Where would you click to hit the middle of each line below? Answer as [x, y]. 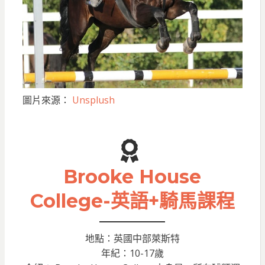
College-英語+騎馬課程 [132, 201]
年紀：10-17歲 [132, 253]
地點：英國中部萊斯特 [132, 238]
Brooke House [132, 176]
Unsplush [93, 100]
